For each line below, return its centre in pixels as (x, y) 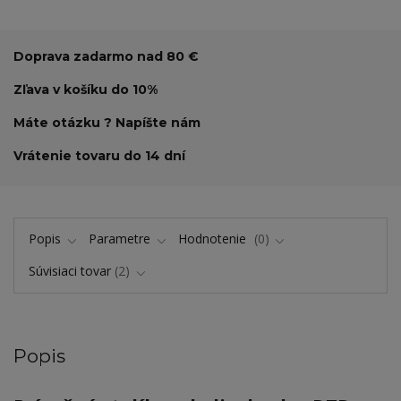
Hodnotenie (214, 238)
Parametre (119, 238)
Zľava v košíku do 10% (85, 89)
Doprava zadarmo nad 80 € (106, 56)
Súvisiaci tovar (69, 271)
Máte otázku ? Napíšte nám (107, 123)
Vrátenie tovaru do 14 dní (99, 156)
